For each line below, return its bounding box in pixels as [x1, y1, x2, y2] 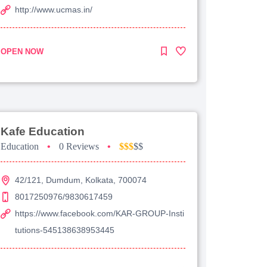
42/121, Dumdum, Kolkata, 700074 [15, 175, 147, 185]
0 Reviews [59, 141, 99, 151]
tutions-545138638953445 [15, 225, 114, 235]
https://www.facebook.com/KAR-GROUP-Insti [15, 208, 184, 218]
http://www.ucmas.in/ [15, 4, 92, 14]
